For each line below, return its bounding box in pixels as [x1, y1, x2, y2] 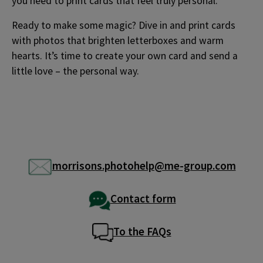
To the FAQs [113, 224, 171, 238]
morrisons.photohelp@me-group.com [52, 158, 236, 173]
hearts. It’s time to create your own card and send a [12, 49, 238, 62]
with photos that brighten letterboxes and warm [12, 33, 224, 47]
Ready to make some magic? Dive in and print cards [12, 18, 235, 32]
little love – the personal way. [12, 64, 139, 77]
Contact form [110, 191, 176, 205]
